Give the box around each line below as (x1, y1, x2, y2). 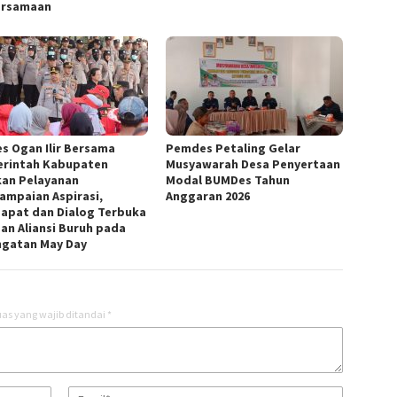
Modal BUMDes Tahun (166, 171, 291, 188)
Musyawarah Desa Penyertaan (166, 155, 341, 172)
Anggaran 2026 (166, 187, 251, 204)
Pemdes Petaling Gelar (166, 139, 301, 156)
